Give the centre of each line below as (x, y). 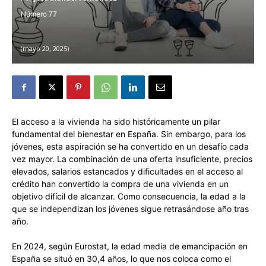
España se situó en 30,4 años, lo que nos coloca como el (121, 259)
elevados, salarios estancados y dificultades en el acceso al (127, 172)
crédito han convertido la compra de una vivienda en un (120, 184)
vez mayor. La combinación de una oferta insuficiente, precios (132, 159)
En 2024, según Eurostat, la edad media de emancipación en (130, 246)
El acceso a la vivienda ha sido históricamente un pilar (116, 122)
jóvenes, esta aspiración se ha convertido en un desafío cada (130, 147)
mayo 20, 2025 (45, 49)
